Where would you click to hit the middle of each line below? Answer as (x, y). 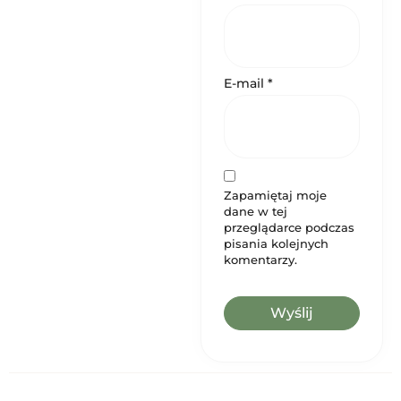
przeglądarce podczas (289, 228)
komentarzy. (260, 260)
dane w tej (256, 212)
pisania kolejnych (276, 244)
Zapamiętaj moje (275, 196)
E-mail (246, 84)
